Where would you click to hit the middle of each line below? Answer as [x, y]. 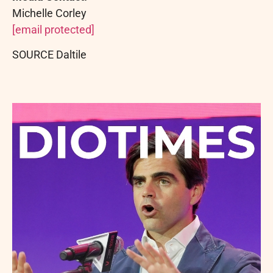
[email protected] [53, 29]
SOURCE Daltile [49, 54]
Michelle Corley [49, 13]
